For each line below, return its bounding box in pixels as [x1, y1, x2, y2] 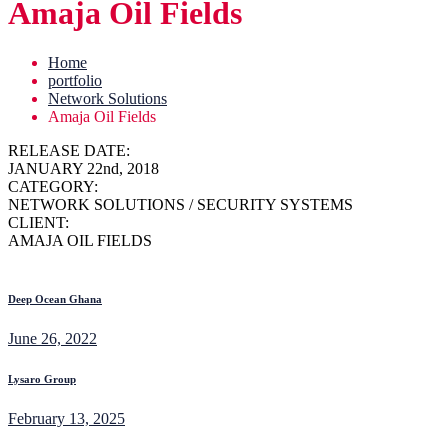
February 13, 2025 [8, 409, 125, 427]
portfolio [48, 71, 102, 89]
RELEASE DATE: [8, 141, 130, 159]
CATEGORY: [8, 177, 98, 195]
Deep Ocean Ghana [8, 292, 102, 305]
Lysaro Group [8, 372, 76, 385]
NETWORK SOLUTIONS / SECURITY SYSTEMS [8, 195, 353, 213]
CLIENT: [8, 213, 69, 231]
